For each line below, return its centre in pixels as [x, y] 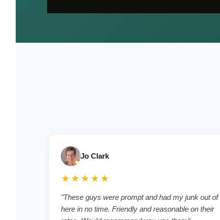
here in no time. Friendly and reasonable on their [137, 209]
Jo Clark [95, 156]
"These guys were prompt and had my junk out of [139, 197]
